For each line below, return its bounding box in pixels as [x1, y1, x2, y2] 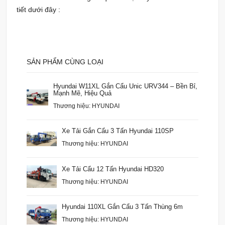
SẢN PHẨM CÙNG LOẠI [27, 58, 103, 66]
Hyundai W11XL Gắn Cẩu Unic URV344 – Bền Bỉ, [53, 82, 197, 90]
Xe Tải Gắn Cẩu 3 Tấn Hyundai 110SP [62, 127, 174, 135]
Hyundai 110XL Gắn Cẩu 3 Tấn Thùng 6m [62, 203, 183, 211]
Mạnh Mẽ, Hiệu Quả [53, 89, 111, 97]
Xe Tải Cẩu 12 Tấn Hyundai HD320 [62, 165, 164, 173]
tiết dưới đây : [17, 6, 62, 14]
